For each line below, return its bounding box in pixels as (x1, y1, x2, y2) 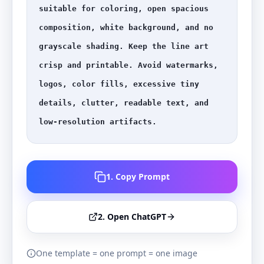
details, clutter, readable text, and (39, 98, 209, 107)
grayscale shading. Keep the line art (39, 42, 209, 51)
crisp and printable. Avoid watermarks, (39, 61, 218, 70)
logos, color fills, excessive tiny (39, 80, 199, 88)
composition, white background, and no (39, 23, 213, 32)
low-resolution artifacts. (39, 117, 157, 126)
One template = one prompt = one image (36, 247, 197, 259)
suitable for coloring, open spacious (39, 4, 209, 13)
